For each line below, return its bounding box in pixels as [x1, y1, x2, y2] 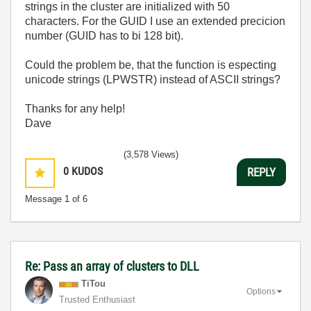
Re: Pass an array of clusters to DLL [25, 259, 199, 274]
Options [246, 286, 276, 296]
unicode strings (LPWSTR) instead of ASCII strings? [25, 74, 280, 85]
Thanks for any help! [25, 103, 125, 115]
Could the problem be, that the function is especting [25, 59, 276, 71]
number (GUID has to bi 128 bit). [25, 30, 183, 42]
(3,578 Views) [124, 149, 178, 160]
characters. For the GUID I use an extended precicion [25, 15, 285, 27]
